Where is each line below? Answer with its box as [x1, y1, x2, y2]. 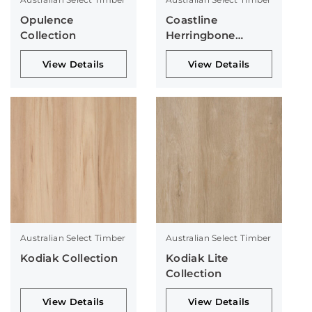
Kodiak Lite [165, 251, 228, 265]
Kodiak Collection [20, 251, 118, 265]
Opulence [20, 13, 74, 27]
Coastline [165, 13, 217, 27]
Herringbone [165, 29, 235, 42]
